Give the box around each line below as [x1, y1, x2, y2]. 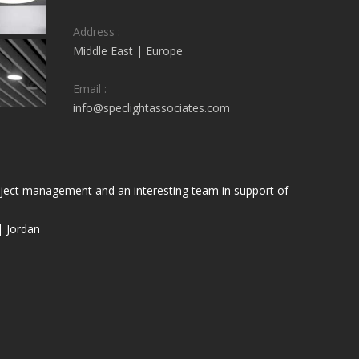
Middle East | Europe [73, 43, 183, 59]
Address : [73, 24, 120, 40]
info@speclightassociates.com [73, 100, 230, 116]
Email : [73, 81, 107, 97]
